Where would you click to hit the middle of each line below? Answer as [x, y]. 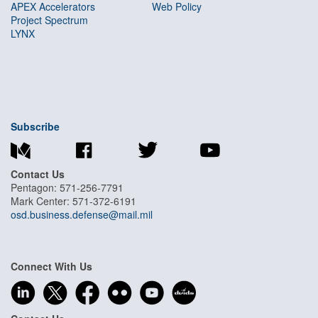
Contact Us [39, 174]
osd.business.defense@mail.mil [82, 215]
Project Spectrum [49, 20]
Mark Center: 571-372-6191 [73, 201]
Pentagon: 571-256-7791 [67, 188]
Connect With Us [51, 267]
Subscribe [35, 126]
